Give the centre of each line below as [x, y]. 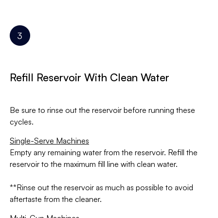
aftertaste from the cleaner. [56, 199]
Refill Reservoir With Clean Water [90, 77]
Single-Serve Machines [49, 141]
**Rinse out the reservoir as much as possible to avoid [101, 188]
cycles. [22, 122]
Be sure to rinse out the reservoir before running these [102, 110]
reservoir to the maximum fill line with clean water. [94, 164]
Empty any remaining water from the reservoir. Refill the [104, 153]
